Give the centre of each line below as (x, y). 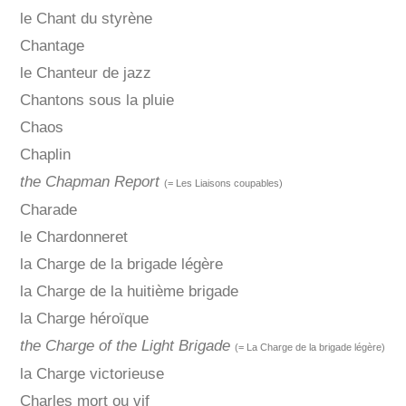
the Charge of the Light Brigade (125, 346)
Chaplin (45, 155)
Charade (48, 210)
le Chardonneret (73, 237)
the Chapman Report (89, 182)
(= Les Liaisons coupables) (223, 184)
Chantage (52, 46)
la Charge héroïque (84, 319)
